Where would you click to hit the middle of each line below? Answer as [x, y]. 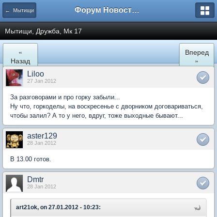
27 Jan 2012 [42, 81]
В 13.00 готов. [31, 159]
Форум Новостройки [136, 10]
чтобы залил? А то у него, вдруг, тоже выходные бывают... [97, 116]
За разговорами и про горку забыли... [65, 97]
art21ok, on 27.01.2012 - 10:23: [58, 207]
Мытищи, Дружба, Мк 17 [43, 31]
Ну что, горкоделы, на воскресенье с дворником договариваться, [107, 106]
